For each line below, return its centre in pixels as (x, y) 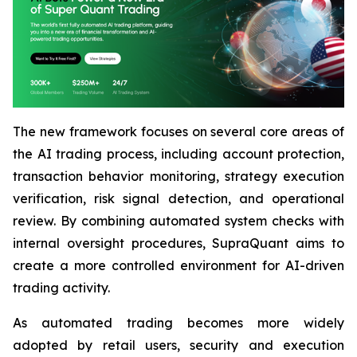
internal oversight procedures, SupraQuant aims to (178, 243)
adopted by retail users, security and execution (178, 345)
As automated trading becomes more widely (178, 323)
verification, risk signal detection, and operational (178, 199)
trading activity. (61, 288)
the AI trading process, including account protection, (178, 154)
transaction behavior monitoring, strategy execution (178, 177)
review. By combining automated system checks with (178, 221)
